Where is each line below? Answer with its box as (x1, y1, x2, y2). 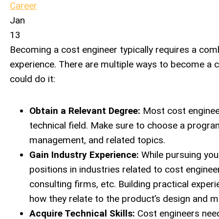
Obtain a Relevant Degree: (29, 105, 140, 116)
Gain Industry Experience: (29, 149, 139, 160)
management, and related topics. (29, 134, 165, 146)
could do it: (10, 73, 55, 85)
